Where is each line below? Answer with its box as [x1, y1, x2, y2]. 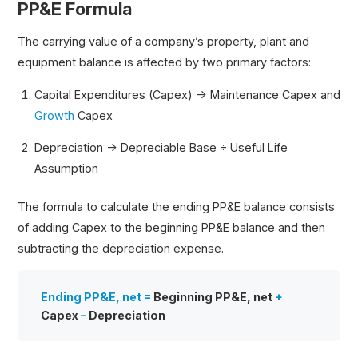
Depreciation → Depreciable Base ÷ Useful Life [34, 141, 288, 155]
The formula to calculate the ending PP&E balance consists [18, 199, 336, 213]
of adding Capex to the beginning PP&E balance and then [18, 220, 326, 234]
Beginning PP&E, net [153, 289, 276, 304]
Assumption [34, 161, 98, 176]
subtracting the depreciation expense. [18, 241, 225, 255]
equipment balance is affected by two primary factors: [18, 55, 312, 70]
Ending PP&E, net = [41, 289, 154, 304]
